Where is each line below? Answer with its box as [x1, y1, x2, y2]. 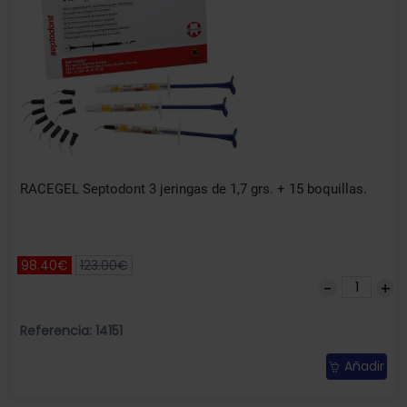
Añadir [344, 357, 384, 376]
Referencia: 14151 [20, 322, 123, 341]
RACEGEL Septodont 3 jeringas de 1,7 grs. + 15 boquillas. [20, 181, 367, 198]
